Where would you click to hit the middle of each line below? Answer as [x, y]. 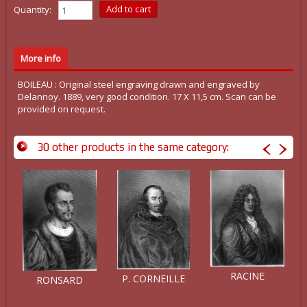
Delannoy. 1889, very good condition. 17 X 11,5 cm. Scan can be [147, 97]
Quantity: [33, 10]
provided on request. [61, 109]
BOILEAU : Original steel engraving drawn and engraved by [138, 84]
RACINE [247, 276]
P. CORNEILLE [153, 279]
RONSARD [60, 280]
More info [41, 58]
